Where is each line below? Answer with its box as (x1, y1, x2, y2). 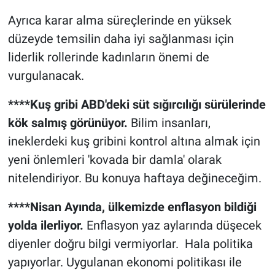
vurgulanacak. (7, 68, 84, 83)
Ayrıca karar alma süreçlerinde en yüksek (7, 13, 231, 28)
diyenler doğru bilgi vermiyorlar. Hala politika (7, 236, 253, 252)
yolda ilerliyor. (7, 218, 83, 233)
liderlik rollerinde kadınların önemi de (7, 50, 209, 65)
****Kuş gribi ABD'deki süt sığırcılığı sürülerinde (7, 97, 266, 112)
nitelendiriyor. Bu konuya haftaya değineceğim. (7, 171, 261, 186)
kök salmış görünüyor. (7, 115, 128, 131)
